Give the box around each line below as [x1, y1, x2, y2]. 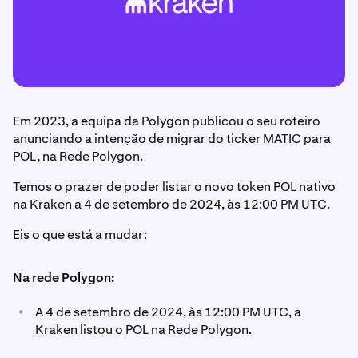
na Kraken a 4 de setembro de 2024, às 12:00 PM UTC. [13, 195, 330, 213]
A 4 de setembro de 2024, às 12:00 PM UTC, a [35, 303, 301, 320]
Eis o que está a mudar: [13, 225, 147, 243]
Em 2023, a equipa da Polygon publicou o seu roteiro [13, 112, 320, 129]
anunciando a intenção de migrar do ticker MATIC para [13, 129, 331, 147]
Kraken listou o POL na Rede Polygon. [35, 320, 252, 338]
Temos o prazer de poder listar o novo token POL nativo [13, 177, 336, 195]
